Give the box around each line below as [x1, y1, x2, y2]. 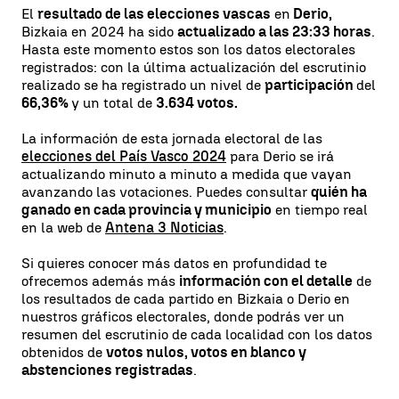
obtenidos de [21, 343, 106, 361]
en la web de [21, 218, 105, 236]
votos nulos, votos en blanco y [106, 343, 306, 361]
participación [265, 76, 356, 94]
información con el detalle [179, 272, 353, 289]
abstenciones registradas [21, 361, 193, 379]
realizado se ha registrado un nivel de [21, 76, 265, 94]
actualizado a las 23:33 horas [177, 22, 371, 40]
